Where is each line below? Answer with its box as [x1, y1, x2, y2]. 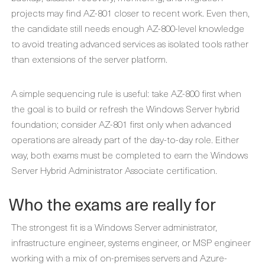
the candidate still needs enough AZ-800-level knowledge [11, 21, 244, 35]
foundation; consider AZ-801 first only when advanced [11, 117, 231, 131]
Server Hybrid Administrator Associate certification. [11, 163, 217, 177]
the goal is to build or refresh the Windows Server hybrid [11, 101, 240, 115]
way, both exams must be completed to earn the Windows [11, 147, 248, 161]
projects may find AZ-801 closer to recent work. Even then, [11, 5, 250, 20]
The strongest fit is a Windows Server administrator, [11, 219, 217, 234]
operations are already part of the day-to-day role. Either [11, 132, 239, 146]
